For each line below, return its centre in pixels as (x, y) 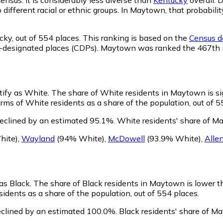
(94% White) (80, 138)
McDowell (126, 138)
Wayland (38, 138)
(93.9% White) (173, 138)
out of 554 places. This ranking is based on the (101, 38)
